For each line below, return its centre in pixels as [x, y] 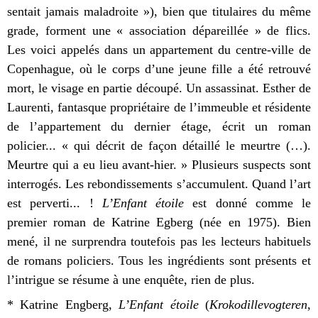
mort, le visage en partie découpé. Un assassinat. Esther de [159, 88]
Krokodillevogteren [259, 305]
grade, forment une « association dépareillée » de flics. [159, 31]
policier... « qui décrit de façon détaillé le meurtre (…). [159, 146]
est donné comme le [247, 203]
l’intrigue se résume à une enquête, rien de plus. [131, 280]
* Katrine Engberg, [63, 305]
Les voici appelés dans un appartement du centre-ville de [159, 50]
